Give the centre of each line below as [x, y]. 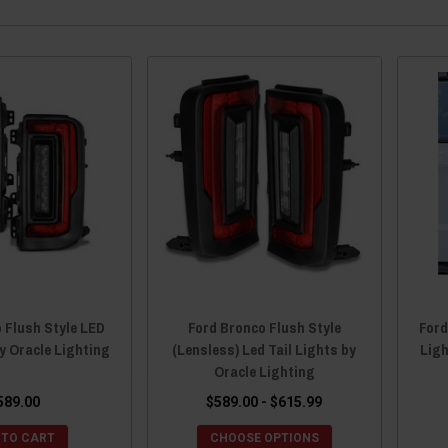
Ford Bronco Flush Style [264, 327]
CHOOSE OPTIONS [264, 437]
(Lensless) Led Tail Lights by [264, 349]
